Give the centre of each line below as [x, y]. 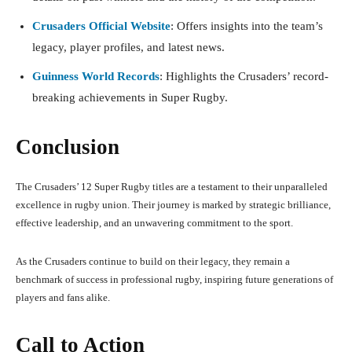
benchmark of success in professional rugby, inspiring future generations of [174, 280]
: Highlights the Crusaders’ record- [244, 77]
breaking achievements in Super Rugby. [130, 98]
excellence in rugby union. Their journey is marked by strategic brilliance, [173, 205]
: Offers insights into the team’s [247, 26]
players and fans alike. [63, 298]
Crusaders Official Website [101, 26]
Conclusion [68, 147]
